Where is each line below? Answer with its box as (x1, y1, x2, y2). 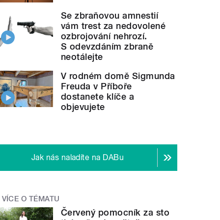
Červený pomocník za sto (61, 207, 170, 218)
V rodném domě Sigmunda (61, 70, 175, 81)
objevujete (61, 101, 105, 112)
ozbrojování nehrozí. (61, 30, 147, 41)
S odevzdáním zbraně (61, 41, 154, 52)
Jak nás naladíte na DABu (31, 152, 124, 162)
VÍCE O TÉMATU (1, 194, 60, 203)
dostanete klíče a (61, 91, 135, 102)
